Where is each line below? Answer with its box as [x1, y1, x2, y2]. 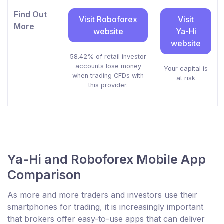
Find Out [14, 9, 47, 20]
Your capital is [164, 65, 208, 73]
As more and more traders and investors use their [7, 190, 197, 200]
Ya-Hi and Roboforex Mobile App [7, 152, 206, 167]
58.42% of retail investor [70, 53, 146, 61]
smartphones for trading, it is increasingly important [7, 202, 203, 212]
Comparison [7, 167, 81, 183]
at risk [176, 74, 195, 82]
